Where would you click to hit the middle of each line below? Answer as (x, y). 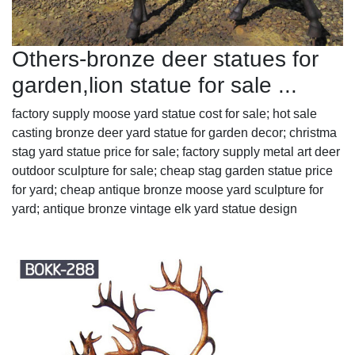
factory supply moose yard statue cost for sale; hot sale (164, 113)
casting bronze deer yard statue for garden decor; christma (174, 132)
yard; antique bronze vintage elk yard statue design (155, 208)
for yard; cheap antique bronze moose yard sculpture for (168, 189)
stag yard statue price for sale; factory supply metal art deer (176, 151)
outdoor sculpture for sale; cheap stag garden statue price (172, 170)
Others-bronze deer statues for (165, 59)
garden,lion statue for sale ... (155, 85)
